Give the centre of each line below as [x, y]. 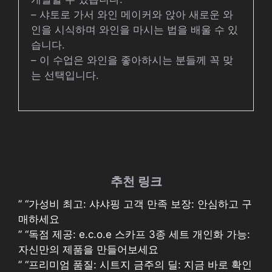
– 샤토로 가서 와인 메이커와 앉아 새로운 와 [132, 14]
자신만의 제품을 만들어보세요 [88, 250]
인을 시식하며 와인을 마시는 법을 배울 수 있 [134, 29]
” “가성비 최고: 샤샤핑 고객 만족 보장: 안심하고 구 [135, 204]
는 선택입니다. [65, 75]
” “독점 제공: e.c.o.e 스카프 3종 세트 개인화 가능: [134, 234]
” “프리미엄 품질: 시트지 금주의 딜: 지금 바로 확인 [135, 265]
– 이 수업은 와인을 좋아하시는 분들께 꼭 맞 [132, 60]
